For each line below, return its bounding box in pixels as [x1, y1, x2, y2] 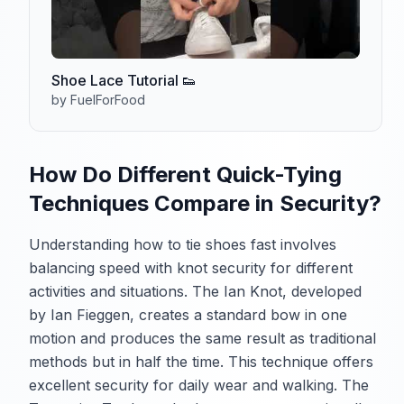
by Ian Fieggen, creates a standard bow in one [29, 305, 347, 324]
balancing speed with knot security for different [29, 258, 353, 277]
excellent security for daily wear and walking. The [29, 375, 369, 394]
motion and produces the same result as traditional [29, 328, 376, 347]
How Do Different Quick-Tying [29, 161, 342, 188]
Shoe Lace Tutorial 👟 [51, 70, 197, 89]
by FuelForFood [51, 91, 145, 107]
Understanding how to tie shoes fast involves [29, 234, 336, 253]
